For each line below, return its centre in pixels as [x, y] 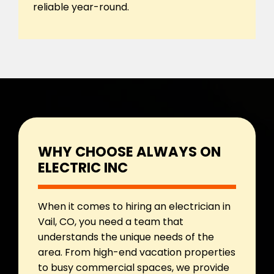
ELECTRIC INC [83, 168]
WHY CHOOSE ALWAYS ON [129, 152]
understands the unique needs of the [126, 237]
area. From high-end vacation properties [137, 253]
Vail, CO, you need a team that [111, 222]
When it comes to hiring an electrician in [134, 207]
